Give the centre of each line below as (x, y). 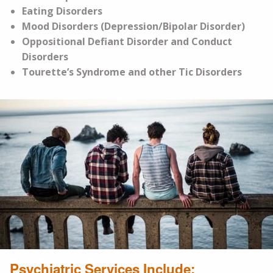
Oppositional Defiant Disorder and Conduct (127, 41)
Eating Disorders (62, 11)
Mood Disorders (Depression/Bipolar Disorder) (133, 26)
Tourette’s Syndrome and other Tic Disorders (132, 72)
